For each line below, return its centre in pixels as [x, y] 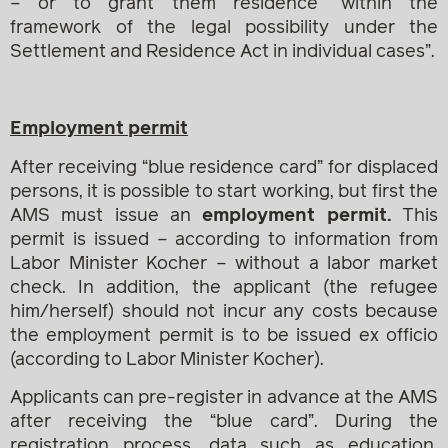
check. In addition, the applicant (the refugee [224, 287]
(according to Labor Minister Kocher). [167, 359]
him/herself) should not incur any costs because [224, 311]
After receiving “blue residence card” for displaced [224, 167]
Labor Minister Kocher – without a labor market [224, 263]
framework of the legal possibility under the [224, 28]
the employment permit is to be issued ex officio [224, 335]
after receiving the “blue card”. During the [224, 422]
